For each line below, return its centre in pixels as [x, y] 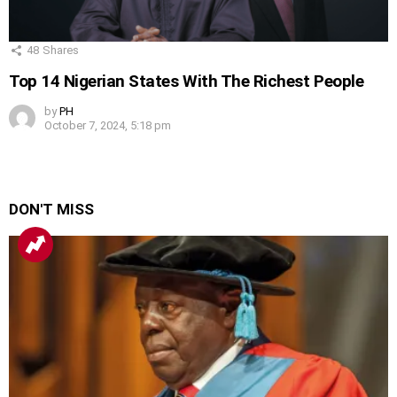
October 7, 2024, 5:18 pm [108, 126]
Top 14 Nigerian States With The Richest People [187, 82]
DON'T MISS [51, 210]
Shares [61, 50]
